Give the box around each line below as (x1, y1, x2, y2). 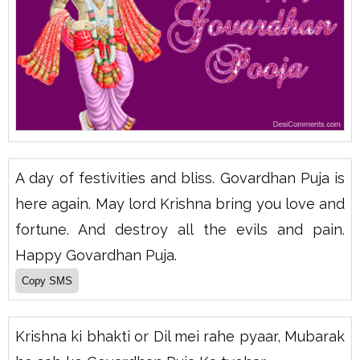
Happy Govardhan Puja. (15, 247, 177, 264)
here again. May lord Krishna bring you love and (15, 195, 345, 213)
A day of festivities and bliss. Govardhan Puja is (15, 170, 345, 187)
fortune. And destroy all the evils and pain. (15, 221, 345, 239)
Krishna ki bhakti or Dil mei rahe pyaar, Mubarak (15, 328, 345, 346)
